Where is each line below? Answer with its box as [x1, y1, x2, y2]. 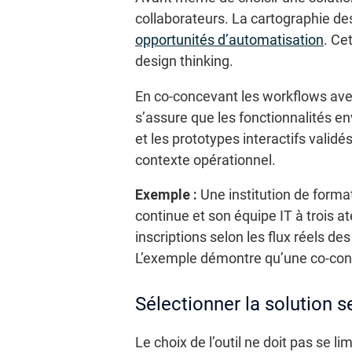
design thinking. [135, 53, 233, 69]
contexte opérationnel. [135, 152, 276, 168]
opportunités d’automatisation [135, 32, 324, 48]
